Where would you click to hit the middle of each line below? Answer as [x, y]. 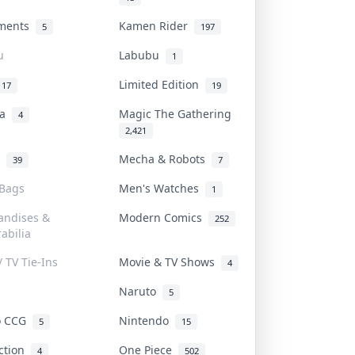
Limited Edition [162, 84]
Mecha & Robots [165, 158]
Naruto [141, 291]
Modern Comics [164, 217]
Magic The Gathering [178, 113]
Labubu [142, 55]
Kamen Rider [157, 25]
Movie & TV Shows [170, 261]
